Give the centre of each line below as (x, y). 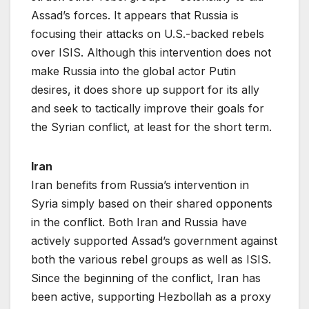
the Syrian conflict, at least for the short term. (151, 127)
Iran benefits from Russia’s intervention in (140, 185)
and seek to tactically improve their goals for (148, 108)
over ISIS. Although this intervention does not (151, 52)
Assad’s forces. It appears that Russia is (135, 15)
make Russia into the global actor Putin (133, 71)
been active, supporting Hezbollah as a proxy (151, 296)
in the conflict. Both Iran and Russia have (139, 222)
